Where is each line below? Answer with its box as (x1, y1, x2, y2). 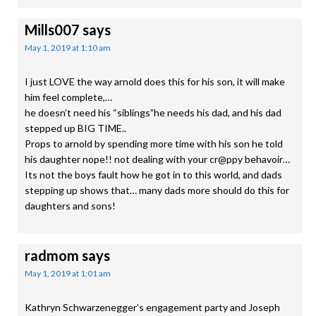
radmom (25, 247, 79, 264)
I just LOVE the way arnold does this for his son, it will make (25, 75, 285, 87)
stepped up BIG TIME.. (25, 122, 126, 134)
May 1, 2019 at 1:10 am (25, 42, 111, 53)
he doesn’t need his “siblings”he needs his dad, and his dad (25, 107, 281, 119)
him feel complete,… (25, 91, 112, 103)
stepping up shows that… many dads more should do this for (25, 184, 289, 196)
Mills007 (25, 21, 80, 38)
